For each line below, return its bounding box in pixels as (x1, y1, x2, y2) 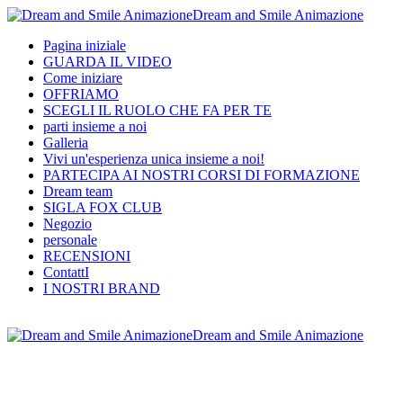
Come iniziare (43, 70, 122, 85)
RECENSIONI (43, 248, 130, 264)
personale (43, 232, 97, 247)
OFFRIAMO (43, 86, 119, 102)
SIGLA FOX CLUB (43, 200, 162, 215)
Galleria (43, 135, 88, 150)
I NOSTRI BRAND (43, 281, 160, 296)
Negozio (43, 216, 92, 231)
